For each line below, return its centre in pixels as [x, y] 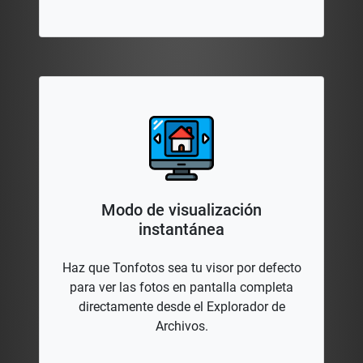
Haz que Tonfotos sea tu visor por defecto [181, 268]
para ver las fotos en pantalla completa [181, 288]
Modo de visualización [181, 210]
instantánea [181, 230]
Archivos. [181, 327]
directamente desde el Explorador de [181, 307]
